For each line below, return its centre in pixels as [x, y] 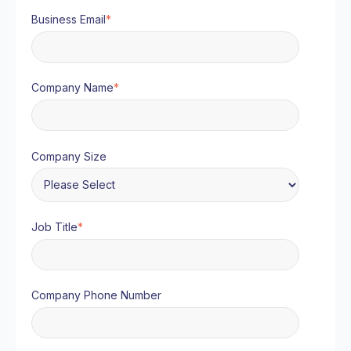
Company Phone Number [96, 295]
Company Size [69, 156]
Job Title [54, 227]
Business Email [69, 19]
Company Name [72, 88]
